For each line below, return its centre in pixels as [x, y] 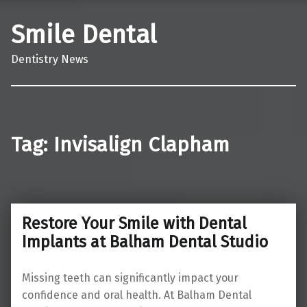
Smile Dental [84, 35]
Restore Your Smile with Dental [134, 223]
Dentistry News [50, 59]
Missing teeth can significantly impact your [130, 278]
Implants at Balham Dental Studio [147, 242]
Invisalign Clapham [142, 144]
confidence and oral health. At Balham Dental [137, 295]
